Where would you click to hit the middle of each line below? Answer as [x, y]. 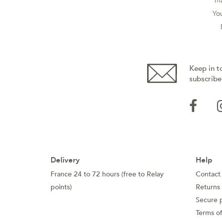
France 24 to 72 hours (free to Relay [107, 174]
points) [61, 187]
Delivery [65, 160]
